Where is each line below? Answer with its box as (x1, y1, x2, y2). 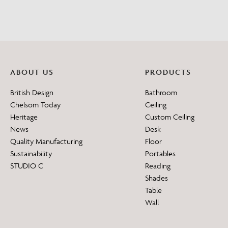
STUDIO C (10, 161, 43, 170)
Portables (145, 149, 176, 158)
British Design (10, 88, 53, 97)
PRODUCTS (145, 67, 191, 77)
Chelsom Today (10, 100, 61, 109)
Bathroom (145, 88, 177, 97)
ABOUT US (10, 67, 54, 77)
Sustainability (10, 149, 52, 158)
